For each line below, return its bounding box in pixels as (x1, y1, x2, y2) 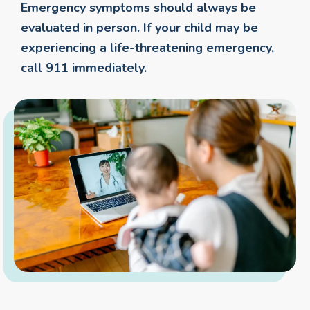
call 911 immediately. (21, 59, 147, 76)
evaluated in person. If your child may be (21, 19, 258, 36)
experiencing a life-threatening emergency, (21, 39, 274, 56)
